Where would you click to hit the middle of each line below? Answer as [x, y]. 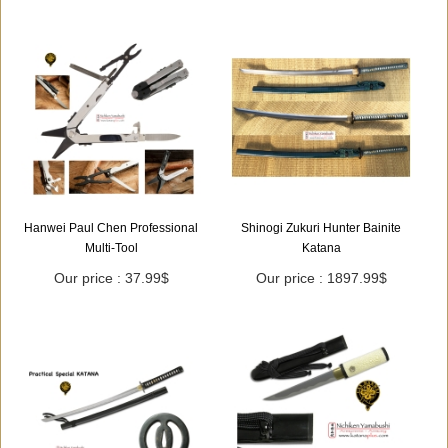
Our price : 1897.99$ [321, 277]
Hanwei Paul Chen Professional [111, 227]
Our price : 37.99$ [111, 277]
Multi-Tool [111, 247]
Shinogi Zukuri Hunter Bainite [321, 227]
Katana [321, 247]
